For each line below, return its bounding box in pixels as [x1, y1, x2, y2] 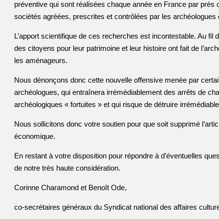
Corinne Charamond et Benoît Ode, [14, 183, 129, 192]
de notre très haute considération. [14, 164, 120, 172]
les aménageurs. [14, 56, 67, 65]
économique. [14, 132, 55, 140]
